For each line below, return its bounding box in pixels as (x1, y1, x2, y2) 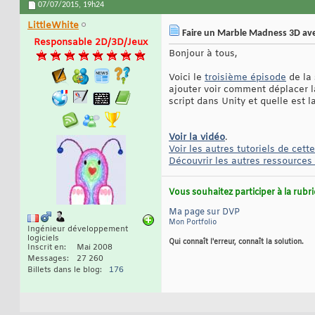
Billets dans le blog (27, 265, 100, 276)
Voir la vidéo (169, 131, 225, 144)
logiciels (27, 233, 59, 244)
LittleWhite (27, 20, 79, 32)
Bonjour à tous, (169, 48, 237, 60)
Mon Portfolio (169, 218, 217, 228)
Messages (27, 254, 67, 264)
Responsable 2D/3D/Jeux (34, 37, 148, 49)
